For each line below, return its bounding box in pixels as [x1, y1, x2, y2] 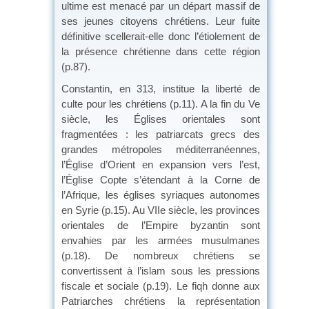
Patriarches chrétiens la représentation [61, 295, 260, 307]
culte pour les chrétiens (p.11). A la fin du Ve [61, 97, 260, 110]
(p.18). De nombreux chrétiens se [61, 249, 260, 261]
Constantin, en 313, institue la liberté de [61, 82, 260, 94]
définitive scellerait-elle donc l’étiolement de [61, 30, 260, 42]
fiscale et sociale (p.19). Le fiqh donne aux [61, 279, 260, 292]
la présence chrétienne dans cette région [61, 45, 260, 57]
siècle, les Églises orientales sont [61, 112, 260, 125]
